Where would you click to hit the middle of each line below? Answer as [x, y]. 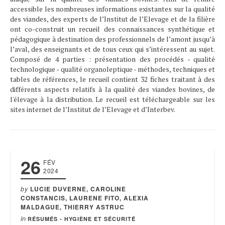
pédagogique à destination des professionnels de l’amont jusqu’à [113, 39]
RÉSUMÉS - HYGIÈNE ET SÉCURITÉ [82, 219]
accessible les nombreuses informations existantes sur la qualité [113, 9]
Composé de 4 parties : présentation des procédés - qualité [113, 59]
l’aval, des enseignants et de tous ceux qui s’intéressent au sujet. [113, 49]
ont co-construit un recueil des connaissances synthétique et [113, 29]
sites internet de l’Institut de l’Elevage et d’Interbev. [93, 109]
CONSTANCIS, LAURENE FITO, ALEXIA [85, 198]
